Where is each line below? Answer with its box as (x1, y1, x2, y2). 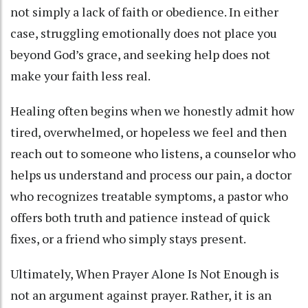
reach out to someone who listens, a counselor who (10, 145, 296, 162)
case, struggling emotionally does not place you (10, 25, 277, 42)
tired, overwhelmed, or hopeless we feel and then (10, 124, 287, 141)
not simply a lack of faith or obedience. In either (10, 3, 278, 21)
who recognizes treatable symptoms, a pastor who (10, 188, 288, 205)
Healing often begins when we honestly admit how (10, 102, 294, 120)
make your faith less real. (10, 67, 153, 85)
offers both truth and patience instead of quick (10, 209, 270, 226)
